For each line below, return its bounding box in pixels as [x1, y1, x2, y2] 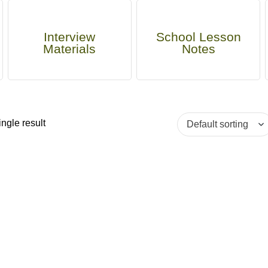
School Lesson [156, 30, 241, 44]
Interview [44, 30, 96, 44]
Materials [43, 42, 96, 56]
